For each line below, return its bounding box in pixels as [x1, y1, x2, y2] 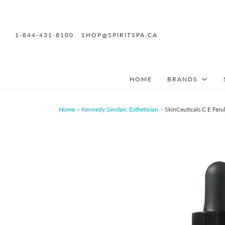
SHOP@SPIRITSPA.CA [81, 31, 158, 39]
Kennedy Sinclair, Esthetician [81, 105, 158, 113]
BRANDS [167, 75, 198, 83]
